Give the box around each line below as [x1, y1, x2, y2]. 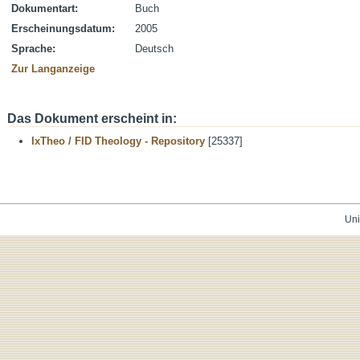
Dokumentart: [11, 2, 78, 14]
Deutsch [135, 43, 174, 55]
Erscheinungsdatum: [11, 22, 115, 35]
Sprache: [11, 43, 55, 55]
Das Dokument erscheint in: [7, 112, 177, 125]
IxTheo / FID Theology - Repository [31, 135, 205, 147]
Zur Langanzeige [11, 63, 95, 75]
